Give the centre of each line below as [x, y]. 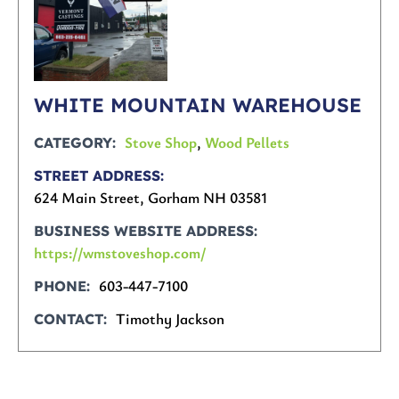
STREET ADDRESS [98, 176]
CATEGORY [73, 143]
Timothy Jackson [171, 319]
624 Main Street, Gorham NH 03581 [151, 198]
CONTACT [69, 319]
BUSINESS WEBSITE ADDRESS [144, 231]
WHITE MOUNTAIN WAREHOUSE [198, 106]
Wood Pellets [248, 142]
